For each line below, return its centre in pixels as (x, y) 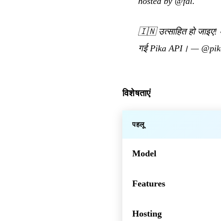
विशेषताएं (137, 93)
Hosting (147, 214)
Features (149, 184)
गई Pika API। (163, 49)
